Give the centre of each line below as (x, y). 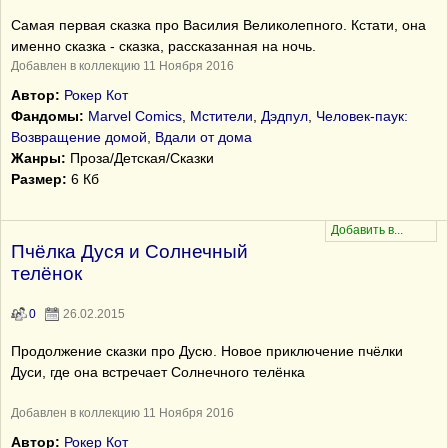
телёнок (46, 273)
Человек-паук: (362, 116)
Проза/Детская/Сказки (140, 158)
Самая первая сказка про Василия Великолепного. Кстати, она (218, 25)
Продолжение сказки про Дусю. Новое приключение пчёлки (207, 351)
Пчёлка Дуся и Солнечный (129, 251)
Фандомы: (47, 116)
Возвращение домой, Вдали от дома (131, 137)
